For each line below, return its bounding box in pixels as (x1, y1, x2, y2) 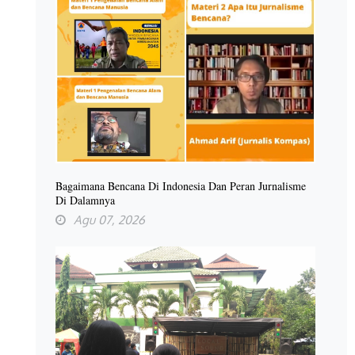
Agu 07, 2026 (74, 212, 145, 227)
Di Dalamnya (55, 192, 115, 208)
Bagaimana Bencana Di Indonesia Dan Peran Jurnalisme (55, 177, 306, 193)
